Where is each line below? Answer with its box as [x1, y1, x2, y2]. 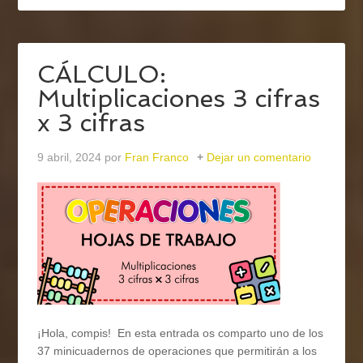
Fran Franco [125, 151, 190, 164]
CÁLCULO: [37, 60, 167, 89]
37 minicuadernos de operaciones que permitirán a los [37, 344, 318, 358]
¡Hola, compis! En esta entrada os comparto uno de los [37, 327, 324, 340]
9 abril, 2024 [37, 151, 102, 164]
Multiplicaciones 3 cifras [37, 84, 321, 113]
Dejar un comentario [207, 151, 312, 164]
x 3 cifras [37, 109, 146, 138]
